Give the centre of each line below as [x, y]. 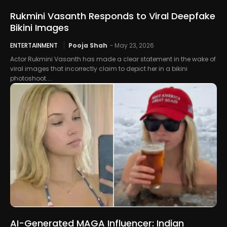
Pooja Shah [88, 45]
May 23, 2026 [134, 45]
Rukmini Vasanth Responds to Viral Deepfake [113, 16]
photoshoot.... [31, 78]
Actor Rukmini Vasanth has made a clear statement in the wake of [113, 59]
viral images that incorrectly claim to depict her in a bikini [99, 68]
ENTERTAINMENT [34, 45]
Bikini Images [40, 27]
